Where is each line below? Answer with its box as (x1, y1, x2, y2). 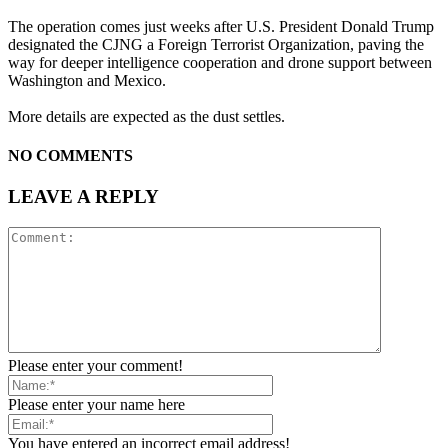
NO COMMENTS (8, 147, 133, 165)
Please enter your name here (8, 396, 185, 414)
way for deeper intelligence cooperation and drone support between (8, 53, 432, 71)
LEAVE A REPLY (8, 186, 159, 208)
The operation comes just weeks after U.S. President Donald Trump (8, 17, 434, 35)
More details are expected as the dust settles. (8, 107, 285, 125)
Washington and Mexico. (8, 71, 166, 89)
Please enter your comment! (8, 357, 183, 375)
